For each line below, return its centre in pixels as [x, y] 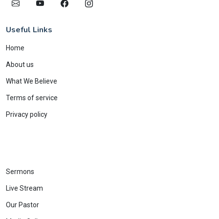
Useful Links [29, 30]
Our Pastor [22, 205]
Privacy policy [27, 114]
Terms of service [32, 98]
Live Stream [24, 188]
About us [20, 65]
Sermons [20, 172]
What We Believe [32, 81]
